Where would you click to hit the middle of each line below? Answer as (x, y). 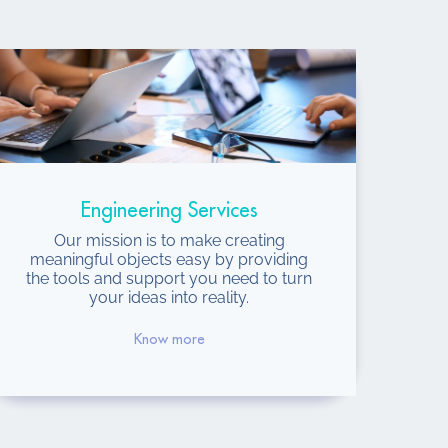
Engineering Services (169, 210)
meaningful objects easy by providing (169, 259)
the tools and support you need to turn (169, 278)
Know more (169, 338)
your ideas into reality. (169, 297)
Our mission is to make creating (169, 240)
